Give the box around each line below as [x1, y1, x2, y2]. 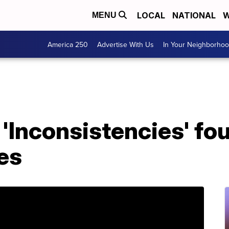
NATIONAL [172, 10, 216, 20]
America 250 [48, 39, 88, 50]
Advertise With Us [97, 39, 154, 50]
